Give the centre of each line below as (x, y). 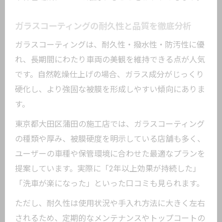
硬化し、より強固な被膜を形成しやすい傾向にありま (110, 89)
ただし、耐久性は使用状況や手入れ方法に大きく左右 (110, 203)
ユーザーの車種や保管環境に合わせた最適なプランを (110, 154)
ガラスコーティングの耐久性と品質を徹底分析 (103, 26)
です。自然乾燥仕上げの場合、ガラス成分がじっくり (110, 75)
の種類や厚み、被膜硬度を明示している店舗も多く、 (110, 139)
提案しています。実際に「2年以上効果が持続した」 (108, 169)
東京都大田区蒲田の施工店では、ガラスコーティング (110, 124)
